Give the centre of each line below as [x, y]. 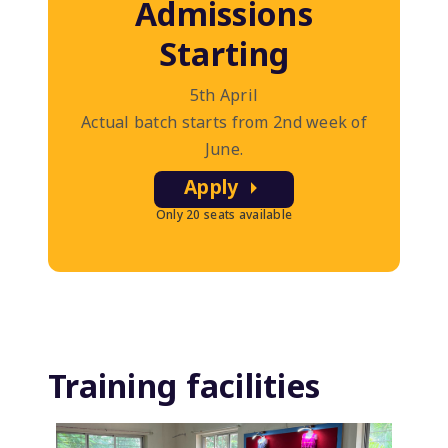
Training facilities [184, 386]
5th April [224, 94]
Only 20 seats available [224, 215]
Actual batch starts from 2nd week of [224, 121]
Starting [224, 53]
